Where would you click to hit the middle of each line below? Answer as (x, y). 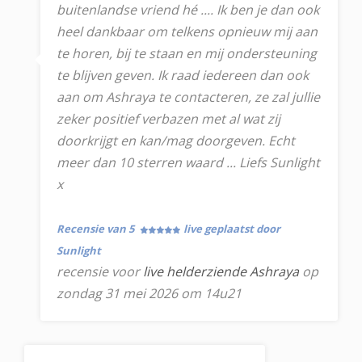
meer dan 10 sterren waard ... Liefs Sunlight (188, 162)
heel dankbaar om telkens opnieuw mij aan (187, 32)
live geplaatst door (232, 229)
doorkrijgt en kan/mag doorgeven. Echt (176, 141)
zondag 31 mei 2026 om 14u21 (149, 293)
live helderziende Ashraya (221, 271)
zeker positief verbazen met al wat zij (168, 119)
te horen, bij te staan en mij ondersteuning (187, 53)
